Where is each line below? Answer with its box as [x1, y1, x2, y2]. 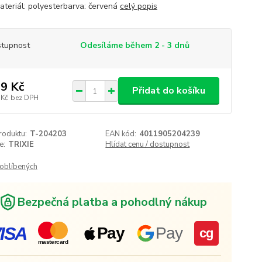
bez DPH [10, 92, 39, 102]
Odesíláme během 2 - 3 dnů [80, 40, 189, 51]
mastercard [37, 239, 68, 245]
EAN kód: [105, 129, 137, 139]
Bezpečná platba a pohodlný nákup [16, 194, 207, 210]
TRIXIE [8, 139, 34, 150]
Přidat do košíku [132, 84, 205, 97]
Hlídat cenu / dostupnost [105, 139, 190, 150]
